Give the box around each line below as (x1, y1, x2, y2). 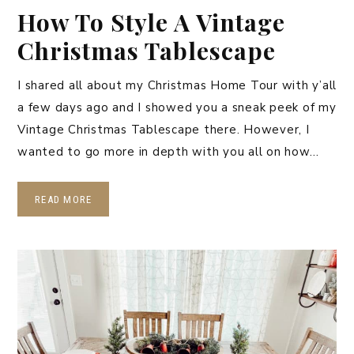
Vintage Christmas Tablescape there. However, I (17, 121, 310, 137)
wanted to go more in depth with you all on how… (17, 143, 319, 160)
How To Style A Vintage (17, 6, 285, 38)
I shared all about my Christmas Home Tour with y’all (17, 77, 337, 93)
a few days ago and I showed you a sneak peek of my (17, 99, 337, 115)
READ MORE (35, 193, 92, 205)
